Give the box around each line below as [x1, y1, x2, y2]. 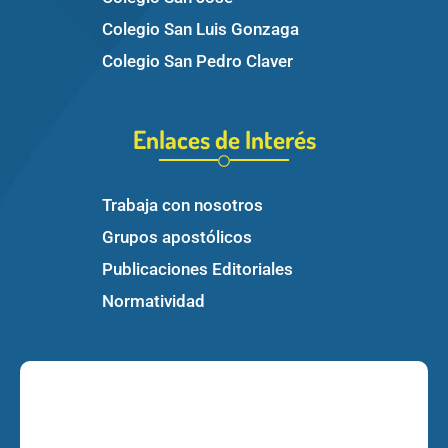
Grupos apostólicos [102, 226, 252, 247]
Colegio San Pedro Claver [102, 50, 293, 71]
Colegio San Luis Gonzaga [102, 18, 299, 39]
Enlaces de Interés [132, 122, 316, 155]
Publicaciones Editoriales [102, 258, 293, 279]
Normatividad [102, 290, 205, 311]
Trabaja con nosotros [102, 194, 263, 215]
